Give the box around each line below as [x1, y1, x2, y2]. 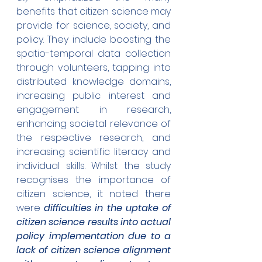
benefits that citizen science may [16, 5, 171, 19]
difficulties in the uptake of [44, 201, 171, 215]
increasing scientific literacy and [16, 145, 171, 159]
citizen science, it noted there [16, 187, 171, 201]
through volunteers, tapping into [16, 61, 171, 75]
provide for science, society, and [16, 19, 171, 33]
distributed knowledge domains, [16, 75, 171, 89]
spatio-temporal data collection [16, 47, 171, 61]
